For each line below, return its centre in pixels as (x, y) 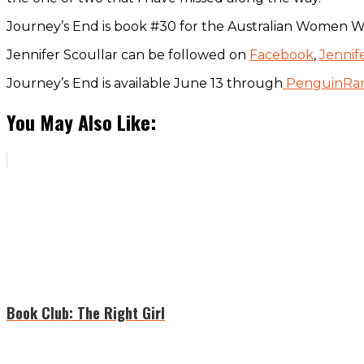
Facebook (282, 54)
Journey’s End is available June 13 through (145, 83)
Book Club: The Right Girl (86, 312)
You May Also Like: (81, 121)
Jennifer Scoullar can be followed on (128, 54)
